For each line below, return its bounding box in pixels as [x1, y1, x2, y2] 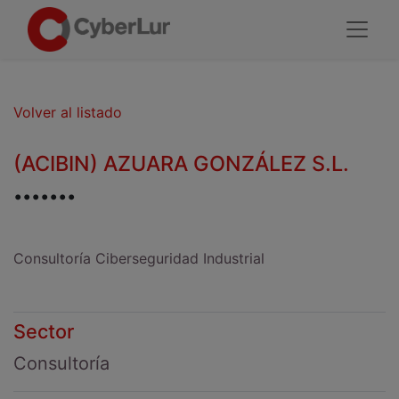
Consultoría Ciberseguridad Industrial [13, 249, 265, 267]
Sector [13, 320, 74, 343]
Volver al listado [13, 103, 122, 121]
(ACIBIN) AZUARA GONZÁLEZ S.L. [13, 151, 349, 176]
